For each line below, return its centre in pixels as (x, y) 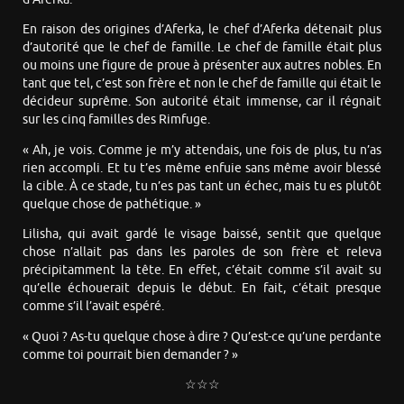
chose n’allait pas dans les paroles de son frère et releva (202, 252)
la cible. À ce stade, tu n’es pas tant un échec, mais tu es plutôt (202, 186)
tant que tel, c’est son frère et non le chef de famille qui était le (202, 84)
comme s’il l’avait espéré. (93, 307)
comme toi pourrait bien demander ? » (130, 354)
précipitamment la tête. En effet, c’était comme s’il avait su (202, 271)
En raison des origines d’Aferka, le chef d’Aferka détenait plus (202, 30)
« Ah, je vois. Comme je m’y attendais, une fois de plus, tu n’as (202, 150)
